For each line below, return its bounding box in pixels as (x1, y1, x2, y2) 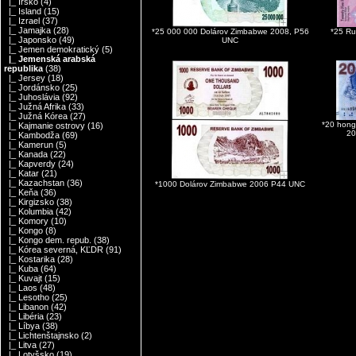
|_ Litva (4, 340, 37, 350)
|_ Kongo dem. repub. (4, 235, 92, 246)
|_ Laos (4, 283, 38, 293)
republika (4, 64, 44, 74)
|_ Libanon (4, 302, 49, 312)
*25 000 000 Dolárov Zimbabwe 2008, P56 (151, 26, 309, 36)
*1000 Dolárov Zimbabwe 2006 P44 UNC (155, 179, 306, 188)
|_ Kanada (4, 149, 48, 160)
